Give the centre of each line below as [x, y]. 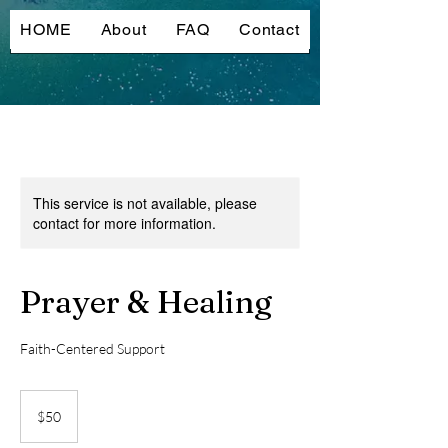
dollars [36, 418]
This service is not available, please [145, 202]
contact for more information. [124, 222]
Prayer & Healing [146, 301]
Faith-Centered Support [92, 348]
